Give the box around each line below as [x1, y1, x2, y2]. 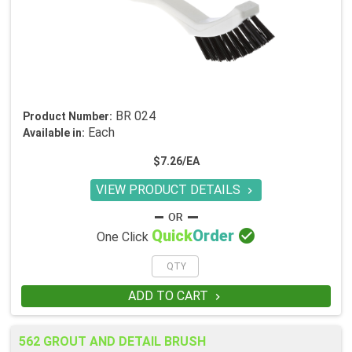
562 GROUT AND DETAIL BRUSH [19, 334, 206, 350]
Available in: [23, 126, 85, 140]
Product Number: [23, 110, 112, 123]
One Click [96, 229, 152, 245]
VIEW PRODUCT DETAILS [96, 182, 244, 198]
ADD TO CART [127, 288, 211, 304]
